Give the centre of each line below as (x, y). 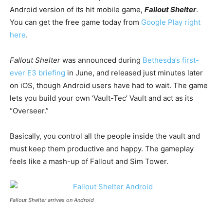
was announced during (101, 60)
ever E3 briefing (37, 73)
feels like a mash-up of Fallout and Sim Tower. (89, 161)
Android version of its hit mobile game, (77, 9)
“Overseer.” (29, 110)
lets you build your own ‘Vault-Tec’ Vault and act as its (101, 98)
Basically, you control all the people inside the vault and (105, 136)
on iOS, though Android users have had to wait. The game (109, 85)
